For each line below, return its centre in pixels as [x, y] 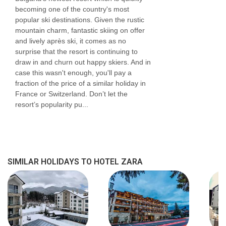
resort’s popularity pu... [52, 105]
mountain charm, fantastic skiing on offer [80, 31]
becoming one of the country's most [72, 9]
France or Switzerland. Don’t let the [71, 94]
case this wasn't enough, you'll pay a [73, 73]
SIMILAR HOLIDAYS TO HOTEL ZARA [75, 162]
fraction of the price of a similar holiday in [80, 83]
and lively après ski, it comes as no [71, 41]
